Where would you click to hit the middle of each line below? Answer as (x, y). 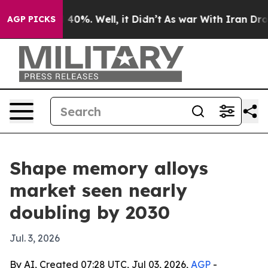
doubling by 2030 (90, 212)
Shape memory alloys (109, 168)
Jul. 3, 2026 (35, 238)
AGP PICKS (31, 19)
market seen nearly (98, 190)
